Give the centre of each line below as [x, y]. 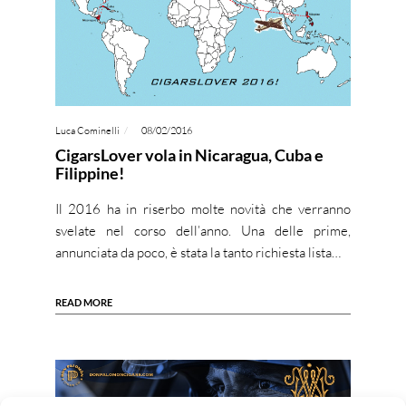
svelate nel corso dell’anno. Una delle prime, [203, 230]
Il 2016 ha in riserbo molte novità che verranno [203, 208]
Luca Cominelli [87, 130]
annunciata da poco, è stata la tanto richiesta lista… [198, 252]
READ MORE [83, 302]
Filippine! [89, 173]
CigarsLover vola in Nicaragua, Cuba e [189, 155]
